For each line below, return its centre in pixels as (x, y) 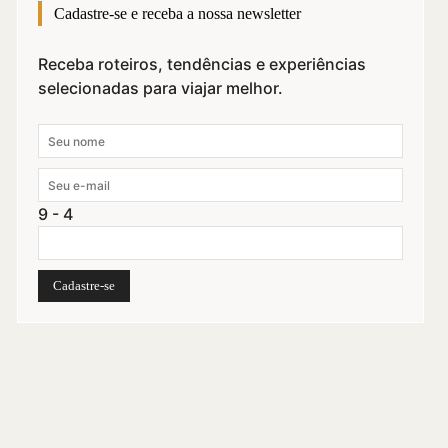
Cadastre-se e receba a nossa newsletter (178, 13)
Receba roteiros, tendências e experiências (202, 64)
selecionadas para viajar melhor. (161, 88)
